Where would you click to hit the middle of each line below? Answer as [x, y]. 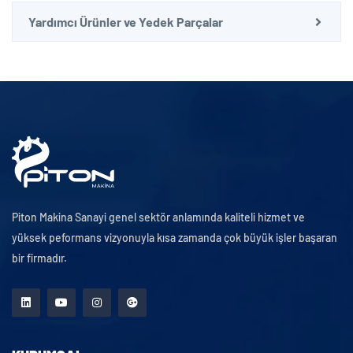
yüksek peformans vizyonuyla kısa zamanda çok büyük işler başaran [175, 237]
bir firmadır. [39, 258]
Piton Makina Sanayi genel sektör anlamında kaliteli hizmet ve [158, 217]
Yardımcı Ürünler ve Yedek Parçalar [126, 22]
